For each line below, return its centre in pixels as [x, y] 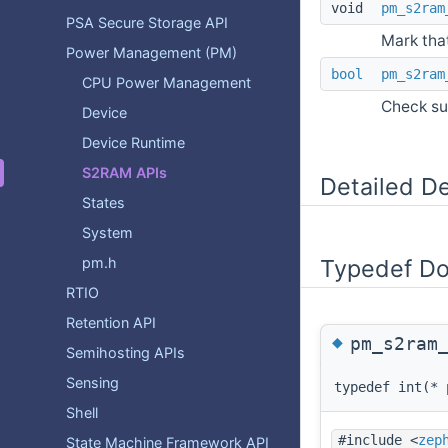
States [103, 202]
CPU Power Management [166, 82]
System [107, 232]
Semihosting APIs [125, 352]
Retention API [111, 322]
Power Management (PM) [151, 52]
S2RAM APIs [124, 172]
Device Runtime [133, 142]
